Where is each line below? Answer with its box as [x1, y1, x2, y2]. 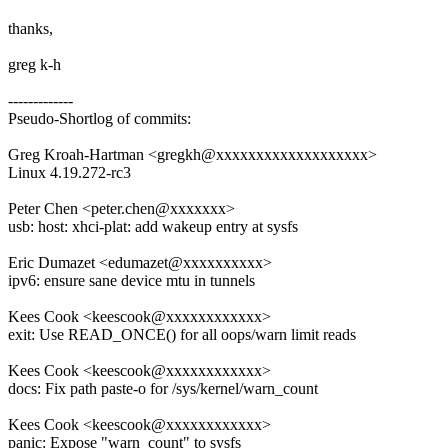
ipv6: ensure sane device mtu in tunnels [8, 272, 255, 290]
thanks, [8, 20, 53, 38]
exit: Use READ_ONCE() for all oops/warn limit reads [8, 326, 356, 344]
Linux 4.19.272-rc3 [8, 164, 131, 182]
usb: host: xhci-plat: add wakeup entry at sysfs [8, 218, 298, 236]
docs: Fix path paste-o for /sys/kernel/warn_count [8, 380, 318, 398]
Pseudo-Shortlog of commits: [8, 110, 191, 128]
